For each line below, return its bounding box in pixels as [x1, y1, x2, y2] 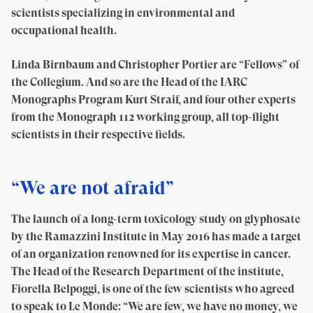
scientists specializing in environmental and [11, 6, 235, 20]
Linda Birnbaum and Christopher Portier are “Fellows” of [11, 58, 299, 71]
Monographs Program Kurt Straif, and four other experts [11, 93, 296, 106]
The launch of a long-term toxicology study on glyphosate [11, 212, 300, 226]
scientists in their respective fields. [11, 128, 185, 141]
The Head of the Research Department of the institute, [11, 265, 284, 278]
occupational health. [11, 24, 117, 37]
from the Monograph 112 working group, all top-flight [11, 110, 279, 124]
